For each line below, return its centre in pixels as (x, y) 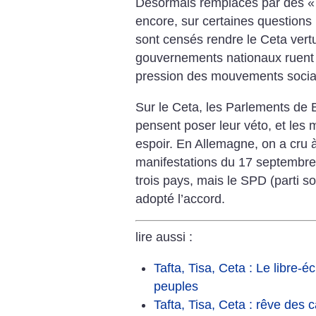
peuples (176, 286)
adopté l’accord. (180, 199)
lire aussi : (164, 237)
